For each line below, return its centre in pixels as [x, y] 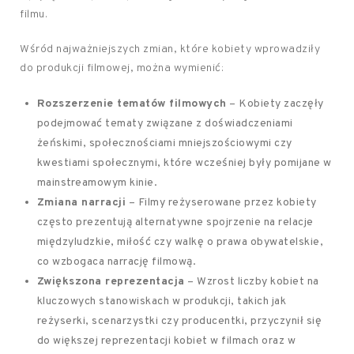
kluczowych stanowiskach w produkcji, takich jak [162, 301]
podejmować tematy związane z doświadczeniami [165, 124]
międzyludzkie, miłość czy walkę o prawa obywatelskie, [180, 242]
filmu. [34, 15]
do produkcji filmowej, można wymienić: [122, 68]
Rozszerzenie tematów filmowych [132, 104]
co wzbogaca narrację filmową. [117, 262]
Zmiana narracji [81, 203]
